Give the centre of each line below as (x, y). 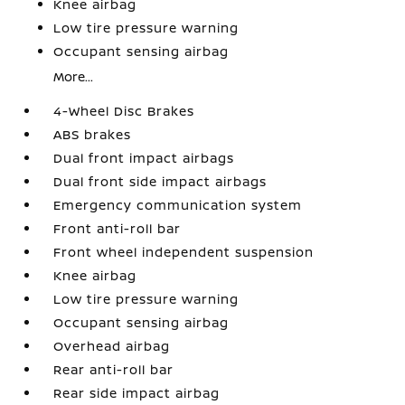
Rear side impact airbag (137, 393)
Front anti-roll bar (118, 228)
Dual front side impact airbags (160, 181)
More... (74, 76)
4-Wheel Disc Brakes (124, 111)
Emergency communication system (178, 205)
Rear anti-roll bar (114, 369)
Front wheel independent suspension (184, 252)
